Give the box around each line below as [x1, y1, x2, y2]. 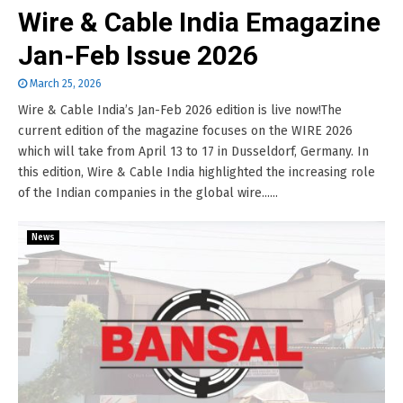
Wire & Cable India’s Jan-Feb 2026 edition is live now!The [18, 103, 342, 118]
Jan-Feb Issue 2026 [18, 40, 258, 71]
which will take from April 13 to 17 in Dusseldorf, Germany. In [18, 144, 369, 159]
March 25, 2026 [30, 77, 102, 90]
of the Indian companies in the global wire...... [18, 185, 278, 201]
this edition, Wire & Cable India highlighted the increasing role [18, 165, 375, 180]
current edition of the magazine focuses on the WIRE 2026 [18, 123, 353, 139]
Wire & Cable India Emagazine [18, 6, 381, 38]
